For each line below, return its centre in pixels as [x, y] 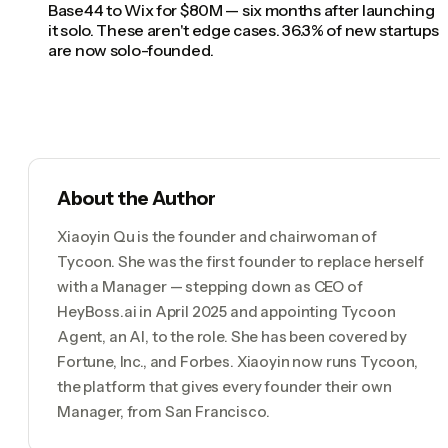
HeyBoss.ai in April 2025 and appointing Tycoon [226, 312]
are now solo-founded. [131, 50]
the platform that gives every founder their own [224, 387]
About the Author [136, 199]
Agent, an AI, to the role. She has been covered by [232, 337]
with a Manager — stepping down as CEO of [210, 287]
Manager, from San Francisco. [163, 412]
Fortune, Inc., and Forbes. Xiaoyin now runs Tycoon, [237, 362]
